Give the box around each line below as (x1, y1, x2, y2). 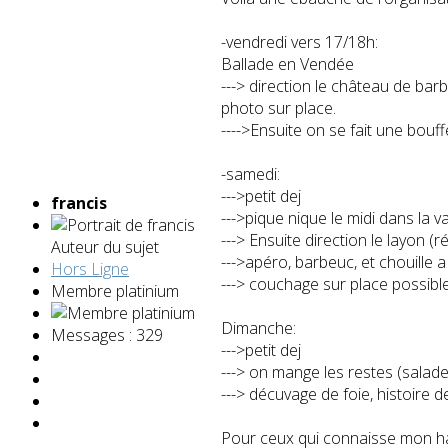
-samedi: (221, 162, 280, 185)
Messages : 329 (51, 323, 163, 346)
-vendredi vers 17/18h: (221, 30, 378, 53)
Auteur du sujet (51, 235, 159, 258)
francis (51, 191, 107, 214)
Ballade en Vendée (221, 52, 354, 75)
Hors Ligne (51, 257, 129, 280)
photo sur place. (221, 96, 336, 119)
